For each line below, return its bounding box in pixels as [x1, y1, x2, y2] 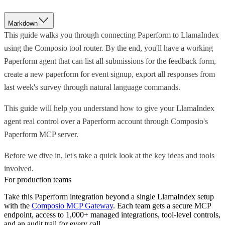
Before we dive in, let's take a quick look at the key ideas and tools [4, 151, 214, 160]
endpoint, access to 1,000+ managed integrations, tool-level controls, [4, 210, 220, 219]
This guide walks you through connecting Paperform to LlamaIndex [4, 31, 219, 40]
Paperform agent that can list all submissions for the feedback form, [4, 57, 216, 66]
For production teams [4, 175, 71, 184]
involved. [4, 164, 34, 173]
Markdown [8, 20, 38, 28]
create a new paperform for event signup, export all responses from [4, 70, 215, 79]
